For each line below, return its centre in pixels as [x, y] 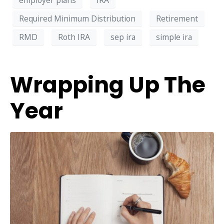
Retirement [177, 18]
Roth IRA [74, 37]
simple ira [174, 37]
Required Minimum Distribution [77, 18]
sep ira [123, 37]
